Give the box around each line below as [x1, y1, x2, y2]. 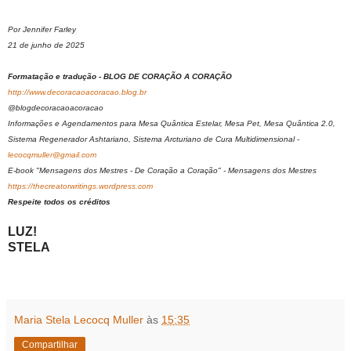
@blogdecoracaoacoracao [8, 103, 103, 113]
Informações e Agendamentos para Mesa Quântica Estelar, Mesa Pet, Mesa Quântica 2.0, [8, 119, 335, 128]
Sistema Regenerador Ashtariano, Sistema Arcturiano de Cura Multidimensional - [8, 135, 299, 144]
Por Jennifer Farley [8, 25, 76, 34]
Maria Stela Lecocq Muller [14, 313, 143, 327]
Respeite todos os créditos [8, 197, 110, 207]
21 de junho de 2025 [8, 41, 85, 50]
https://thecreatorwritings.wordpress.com [8, 182, 153, 191]
